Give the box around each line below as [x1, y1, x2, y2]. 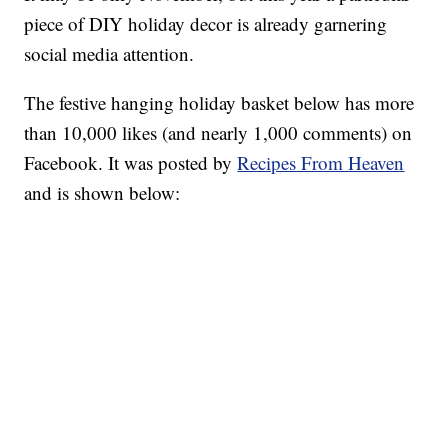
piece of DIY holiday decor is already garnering [24, 11, 388, 37]
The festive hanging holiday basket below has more [24, 90, 415, 116]
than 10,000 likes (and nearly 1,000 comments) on [24, 120, 413, 146]
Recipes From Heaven [237, 150, 405, 176]
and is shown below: [24, 180, 181, 206]
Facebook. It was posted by [24, 150, 238, 176]
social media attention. [24, 41, 195, 67]
